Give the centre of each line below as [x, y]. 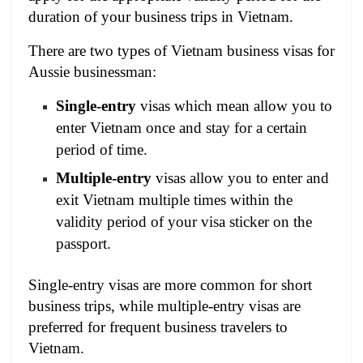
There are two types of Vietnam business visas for [181, 51]
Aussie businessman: [92, 72]
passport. [84, 244]
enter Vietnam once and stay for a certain [182, 128]
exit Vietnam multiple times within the [175, 200]
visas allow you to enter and [241, 178]
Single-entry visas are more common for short [170, 285]
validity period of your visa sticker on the [184, 222]
